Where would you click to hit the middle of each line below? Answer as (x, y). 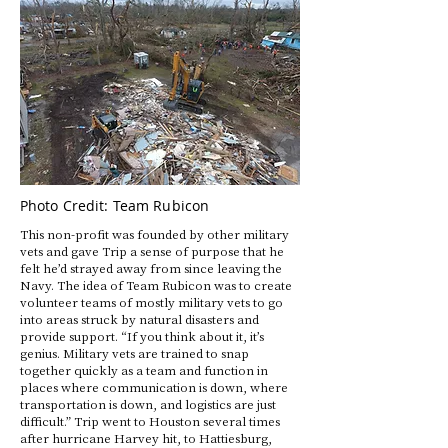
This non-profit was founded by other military (154, 233)
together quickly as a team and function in (144, 369)
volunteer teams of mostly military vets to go (151, 301)
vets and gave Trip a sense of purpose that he (152, 250)
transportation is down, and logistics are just (148, 403)
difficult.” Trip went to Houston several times (150, 420)
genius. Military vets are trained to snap (134, 352)
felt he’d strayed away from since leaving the (151, 267)
